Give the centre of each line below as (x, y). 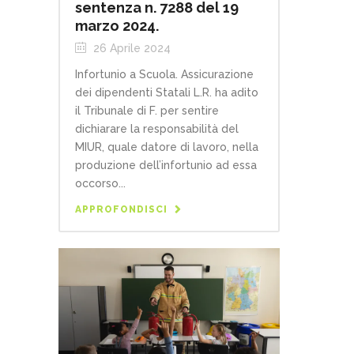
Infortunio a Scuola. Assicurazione (164, 74)
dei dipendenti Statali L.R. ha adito (167, 92)
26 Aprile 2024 (130, 48)
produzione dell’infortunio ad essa (166, 165)
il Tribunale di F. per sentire (147, 110)
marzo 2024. (117, 25)
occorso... (100, 183)
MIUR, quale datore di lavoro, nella (167, 147)
